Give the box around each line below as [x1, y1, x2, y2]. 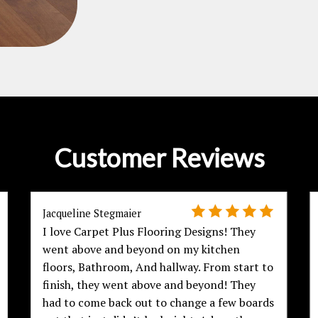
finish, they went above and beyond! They [43, 277, 256, 293]
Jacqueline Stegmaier [43, 207, 142, 221]
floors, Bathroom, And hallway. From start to [43, 259, 274, 275]
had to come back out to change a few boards [43, 295, 275, 311]
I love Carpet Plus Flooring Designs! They [43, 224, 256, 240]
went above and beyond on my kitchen [43, 241, 241, 258]
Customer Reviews [53, 142, 265, 174]
